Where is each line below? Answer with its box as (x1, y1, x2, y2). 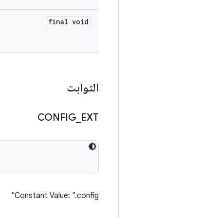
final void (48, 17, 89, 26)
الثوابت (67, 80, 99, 95)
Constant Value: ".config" (15, 191, 99, 200)
